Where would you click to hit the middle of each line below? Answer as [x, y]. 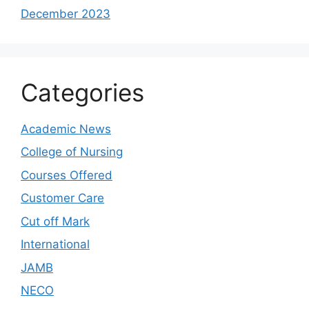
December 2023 [66, 13]
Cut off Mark [55, 221]
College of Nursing [72, 152]
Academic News [66, 129]
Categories [82, 92]
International [55, 244]
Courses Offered [67, 175]
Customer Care [62, 198]
